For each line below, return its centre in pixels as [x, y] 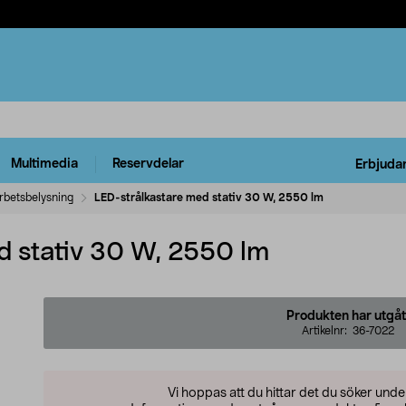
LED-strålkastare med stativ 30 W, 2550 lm [209, 197]
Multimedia [44, 164]
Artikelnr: [327, 330]
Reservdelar [148, 164]
